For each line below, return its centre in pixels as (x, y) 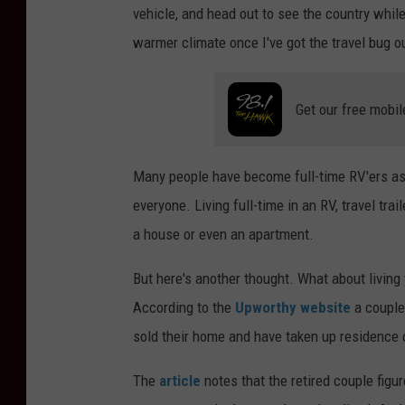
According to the (184, 308)
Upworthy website (293, 308)
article (180, 381)
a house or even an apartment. (223, 235)
